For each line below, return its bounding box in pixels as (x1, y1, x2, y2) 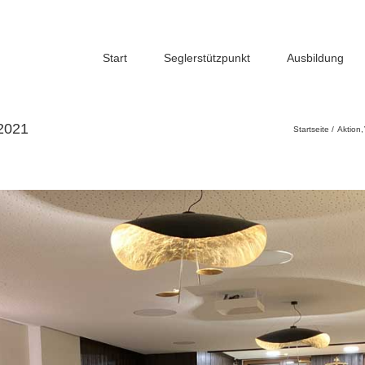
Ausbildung (287, 51, 344, 64)
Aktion (336, 124, 361, 134)
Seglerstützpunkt (164, 51, 250, 64)
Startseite (292, 124, 329, 134)
